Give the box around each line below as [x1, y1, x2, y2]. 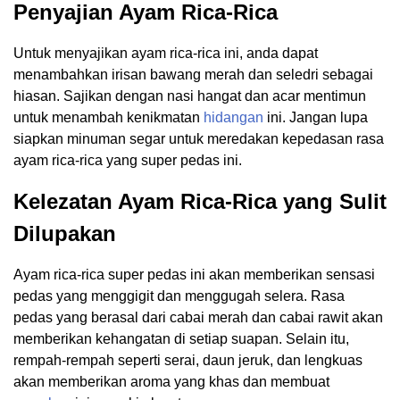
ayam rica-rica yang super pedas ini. [13, 153, 242, 169]
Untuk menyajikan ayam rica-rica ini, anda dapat [13, 46, 318, 62]
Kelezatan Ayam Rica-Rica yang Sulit [13, 189, 387, 214]
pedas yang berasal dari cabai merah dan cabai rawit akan [13, 310, 383, 326]
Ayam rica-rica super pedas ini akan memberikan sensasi [13, 267, 375, 283]
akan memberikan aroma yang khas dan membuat [13, 374, 329, 390]
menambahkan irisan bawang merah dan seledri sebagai [13, 67, 373, 83]
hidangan [204, 110, 263, 126]
